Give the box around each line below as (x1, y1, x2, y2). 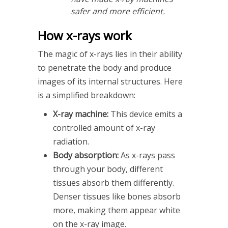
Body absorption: (53, 149, 119, 161)
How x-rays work (38, 26, 132, 44)
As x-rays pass (119, 149, 175, 161)
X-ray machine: (53, 108, 108, 120)
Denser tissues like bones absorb (53, 190, 181, 202)
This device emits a (108, 108, 182, 120)
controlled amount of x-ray (53, 122, 155, 133)
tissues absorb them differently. (53, 177, 174, 188)
